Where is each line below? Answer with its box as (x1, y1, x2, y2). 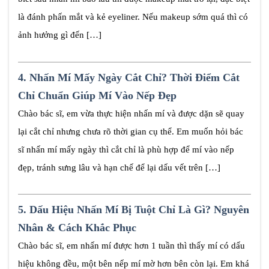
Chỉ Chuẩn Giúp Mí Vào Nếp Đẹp (18, 89, 177, 101)
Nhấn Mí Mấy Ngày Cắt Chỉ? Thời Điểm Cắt (29, 71, 240, 83)
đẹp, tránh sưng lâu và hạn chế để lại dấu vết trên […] (18, 162, 220, 172)
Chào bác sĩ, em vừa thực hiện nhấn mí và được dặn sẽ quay (18, 108, 244, 118)
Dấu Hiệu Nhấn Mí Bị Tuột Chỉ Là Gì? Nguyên (29, 204, 249, 216)
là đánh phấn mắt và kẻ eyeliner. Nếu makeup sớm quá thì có (18, 12, 248, 22)
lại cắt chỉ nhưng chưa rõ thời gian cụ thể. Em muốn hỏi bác (18, 126, 243, 136)
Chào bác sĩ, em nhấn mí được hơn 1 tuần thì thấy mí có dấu (18, 241, 245, 251)
